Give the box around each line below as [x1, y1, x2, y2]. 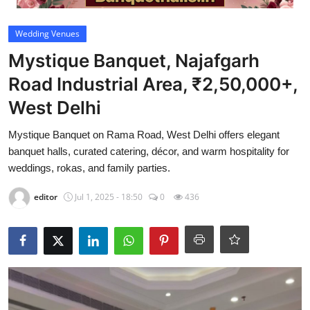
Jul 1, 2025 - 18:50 [75, 191, 143, 203]
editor [34, 191, 57, 203]
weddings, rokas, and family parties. [8, 162, 170, 174]
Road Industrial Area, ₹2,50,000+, [8, 73, 298, 95]
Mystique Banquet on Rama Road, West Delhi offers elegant [8, 129, 280, 140]
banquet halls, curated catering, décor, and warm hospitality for [8, 145, 289, 157]
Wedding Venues [15, 28, 80, 39]
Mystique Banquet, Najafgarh [8, 50, 259, 71]
